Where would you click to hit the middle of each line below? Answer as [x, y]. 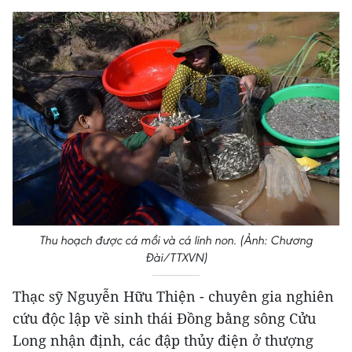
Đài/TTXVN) [176, 258]
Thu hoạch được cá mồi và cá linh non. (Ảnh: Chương [176, 240]
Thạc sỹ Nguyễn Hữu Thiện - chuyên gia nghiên [173, 297]
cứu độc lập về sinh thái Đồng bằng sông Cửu [164, 319]
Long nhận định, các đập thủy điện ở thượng [163, 341]
